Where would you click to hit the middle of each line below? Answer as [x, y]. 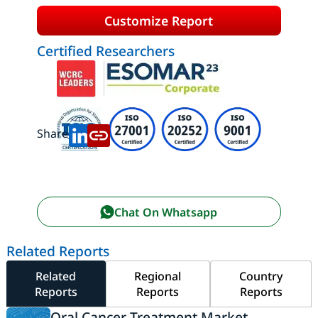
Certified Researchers [105, 51]
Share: [54, 133]
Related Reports [57, 251]
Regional [158, 276]
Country [261, 276]
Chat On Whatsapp [166, 212]
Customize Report [159, 20]
